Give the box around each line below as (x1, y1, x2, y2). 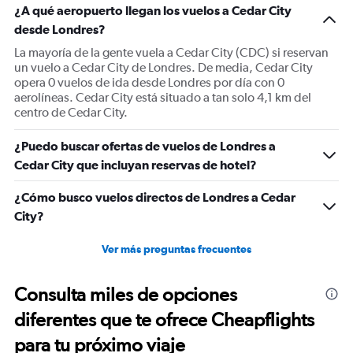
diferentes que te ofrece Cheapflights (14, 308, 314, 331)
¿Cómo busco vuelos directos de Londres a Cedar (14, 190, 295, 204)
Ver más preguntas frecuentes (102, 243, 251, 255)
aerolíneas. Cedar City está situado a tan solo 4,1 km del (14, 90, 311, 105)
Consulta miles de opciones (14, 283, 237, 306)
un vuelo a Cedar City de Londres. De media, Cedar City (14, 60, 313, 75)
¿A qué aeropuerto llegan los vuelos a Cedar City (14, 3, 292, 17)
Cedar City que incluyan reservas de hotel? (14, 158, 257, 172)
